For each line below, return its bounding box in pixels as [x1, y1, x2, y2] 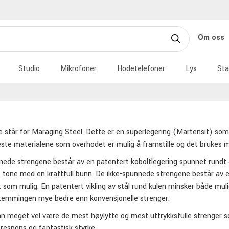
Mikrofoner [60, 63, 97, 74]
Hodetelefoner [117, 63, 165, 74]
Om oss [198, 32, 226, 43]
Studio [18, 63, 40, 74]
